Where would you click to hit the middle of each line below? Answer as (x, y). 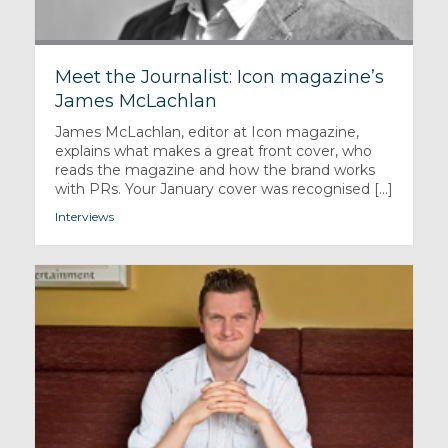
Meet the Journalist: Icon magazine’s (219, 77)
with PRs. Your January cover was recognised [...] (223, 189)
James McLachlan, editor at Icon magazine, (206, 132)
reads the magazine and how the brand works (214, 170)
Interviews (84, 217)
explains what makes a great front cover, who (213, 151)
